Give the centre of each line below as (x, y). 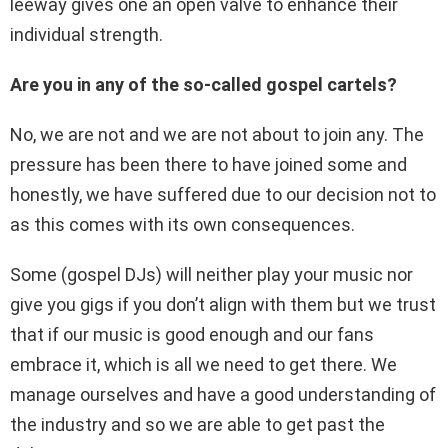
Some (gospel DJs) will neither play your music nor (211, 275)
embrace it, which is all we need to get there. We (203, 365)
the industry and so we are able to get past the (197, 425)
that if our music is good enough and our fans (192, 335)
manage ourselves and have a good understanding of (223, 395)
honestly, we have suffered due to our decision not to (223, 195)
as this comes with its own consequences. (182, 225)
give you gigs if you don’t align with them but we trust (223, 305)
